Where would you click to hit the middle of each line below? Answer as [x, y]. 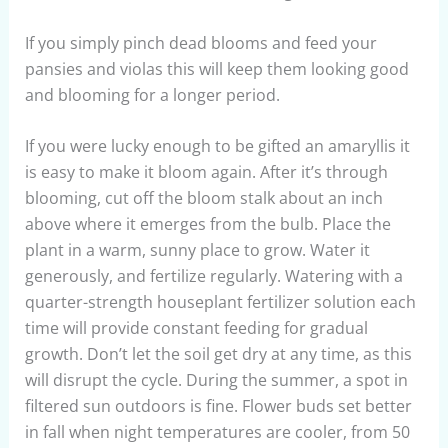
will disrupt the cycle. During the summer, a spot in [216, 380]
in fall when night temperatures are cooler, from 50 [217, 432]
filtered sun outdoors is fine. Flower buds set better [218, 406]
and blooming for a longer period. [154, 94]
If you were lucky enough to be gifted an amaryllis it [217, 146]
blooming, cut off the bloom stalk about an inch [203, 198]
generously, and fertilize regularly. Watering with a [213, 276]
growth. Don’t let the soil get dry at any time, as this [218, 354]
